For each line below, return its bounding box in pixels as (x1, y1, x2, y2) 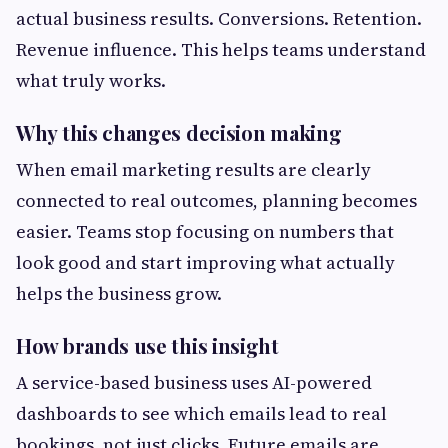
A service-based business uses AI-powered (16, 370, 372, 396)
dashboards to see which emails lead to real (16, 401, 387, 427)
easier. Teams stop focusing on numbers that (16, 219, 394, 245)
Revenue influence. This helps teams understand (16, 37, 426, 63)
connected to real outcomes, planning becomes (16, 188, 417, 214)
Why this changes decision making (16, 119, 342, 147)
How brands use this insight (16, 332, 279, 360)
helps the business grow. (16, 281, 222, 307)
